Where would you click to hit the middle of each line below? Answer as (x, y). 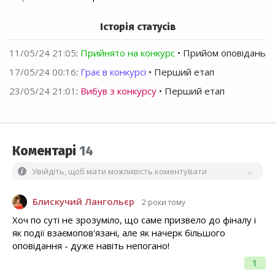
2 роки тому (164, 203)
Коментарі (46, 151)
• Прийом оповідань (220, 53)
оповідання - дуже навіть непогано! (91, 245)
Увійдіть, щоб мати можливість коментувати (119, 172)
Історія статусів (137, 27)
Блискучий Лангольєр (83, 202)
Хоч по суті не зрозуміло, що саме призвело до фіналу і (134, 219)
